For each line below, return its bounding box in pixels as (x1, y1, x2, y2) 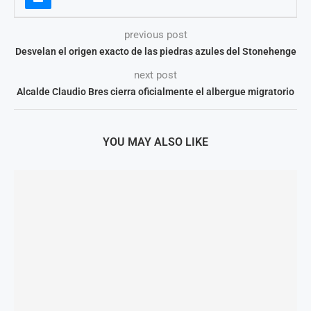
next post (134, 69, 177, 81)
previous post (124, 28, 187, 41)
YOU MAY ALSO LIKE (103, 135, 208, 149)
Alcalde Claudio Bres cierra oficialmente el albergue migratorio (17, 86, 294, 97)
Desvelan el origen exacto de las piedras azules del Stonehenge (15, 46, 296, 57)
